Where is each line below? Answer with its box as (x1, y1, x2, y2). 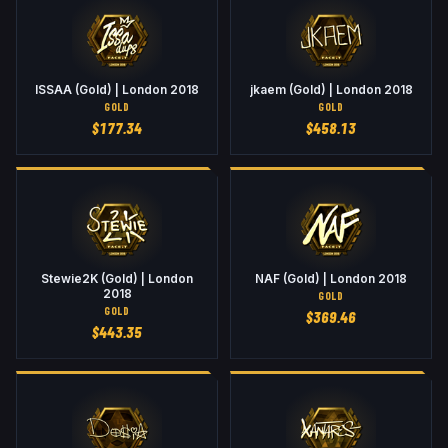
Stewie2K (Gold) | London (41, 271, 193, 286)
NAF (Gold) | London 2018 (255, 271, 407, 286)
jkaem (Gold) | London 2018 (249, 83, 413, 98)
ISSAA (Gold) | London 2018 (35, 83, 199, 98)
